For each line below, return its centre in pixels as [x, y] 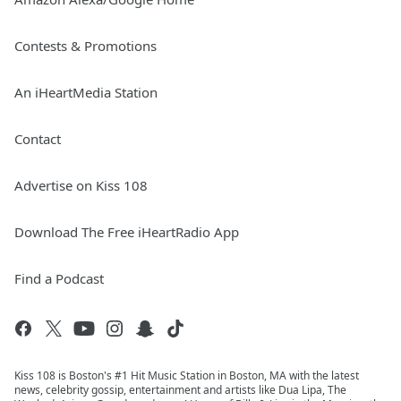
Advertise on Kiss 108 [81, 185]
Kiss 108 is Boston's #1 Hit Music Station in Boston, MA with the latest [187, 375]
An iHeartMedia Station [86, 92]
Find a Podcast [59, 278]
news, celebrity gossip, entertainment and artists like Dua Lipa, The [180, 390]
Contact [38, 139]
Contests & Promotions [85, 46]
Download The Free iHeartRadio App [127, 232]
